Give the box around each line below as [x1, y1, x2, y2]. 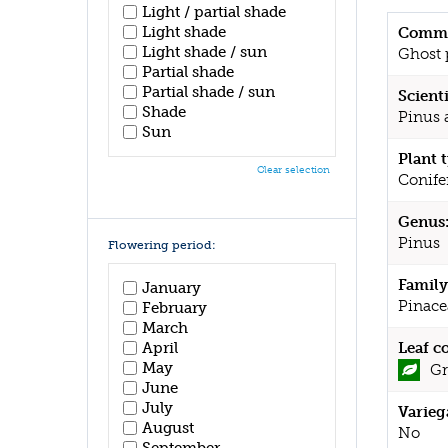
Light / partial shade [142, 3, 286, 21]
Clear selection [257, 164, 330, 176]
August [142, 418, 194, 437]
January [142, 278, 201, 297]
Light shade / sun [142, 43, 267, 61]
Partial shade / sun [142, 83, 275, 101]
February [142, 298, 207, 317]
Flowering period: [108, 238, 216, 252]
